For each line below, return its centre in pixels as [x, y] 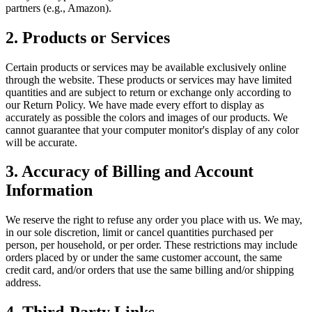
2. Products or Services [88, 37]
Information [49, 190]
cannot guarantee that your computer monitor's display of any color [152, 130]
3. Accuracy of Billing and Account [130, 172]
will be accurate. [41, 142]
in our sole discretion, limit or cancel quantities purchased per [139, 233]
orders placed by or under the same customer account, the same [144, 258]
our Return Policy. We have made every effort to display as [135, 104]
